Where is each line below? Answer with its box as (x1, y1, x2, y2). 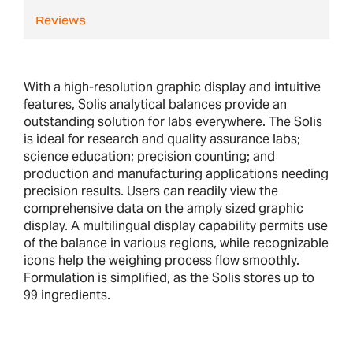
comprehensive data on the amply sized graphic (24, 199, 303, 217)
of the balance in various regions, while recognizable (24, 234, 329, 251)
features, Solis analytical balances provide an (24, 95, 287, 113)
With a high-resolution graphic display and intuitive (24, 78, 321, 95)
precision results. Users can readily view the (24, 182, 278, 199)
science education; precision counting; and (24, 147, 275, 165)
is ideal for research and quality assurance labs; (24, 130, 300, 147)
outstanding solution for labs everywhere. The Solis (24, 113, 322, 130)
